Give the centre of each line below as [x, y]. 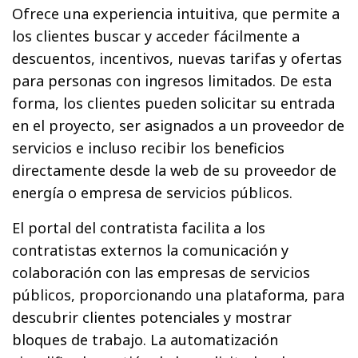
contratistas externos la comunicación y [151, 250]
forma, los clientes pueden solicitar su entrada [174, 103]
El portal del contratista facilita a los [139, 227]
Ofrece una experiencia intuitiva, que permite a [176, 13]
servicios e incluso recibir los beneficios [149, 147]
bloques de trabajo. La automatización [145, 339]
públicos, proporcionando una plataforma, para [179, 294]
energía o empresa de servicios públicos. [153, 192]
